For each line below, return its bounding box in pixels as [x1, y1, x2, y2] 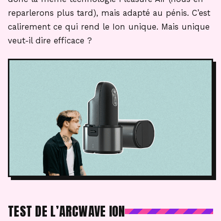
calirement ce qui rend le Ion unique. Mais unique [8, 22, 210, 32]
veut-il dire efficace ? [8, 36, 92, 46]
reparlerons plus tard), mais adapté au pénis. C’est [8, 8, 210, 18]
